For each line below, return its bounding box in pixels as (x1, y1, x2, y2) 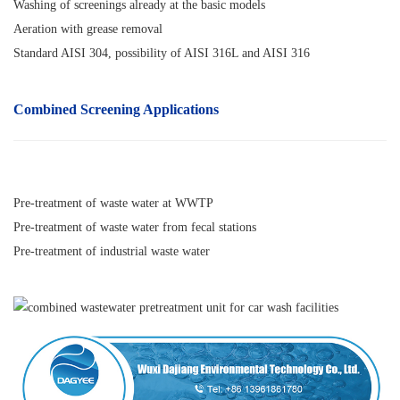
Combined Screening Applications (13, 101, 219, 117)
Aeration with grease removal (13, 21, 162, 36)
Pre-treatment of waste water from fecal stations (13, 220, 256, 234)
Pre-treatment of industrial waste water (13, 244, 210, 258)
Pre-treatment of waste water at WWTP (13, 196, 213, 210)
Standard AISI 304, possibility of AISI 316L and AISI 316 (13, 46, 310, 60)
